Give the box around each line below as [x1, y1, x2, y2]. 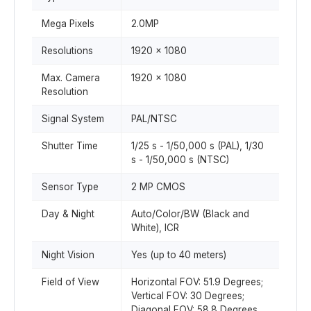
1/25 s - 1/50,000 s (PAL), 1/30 [131, 140, 264, 151]
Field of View [42, 276, 99, 287]
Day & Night [42, 208, 94, 219]
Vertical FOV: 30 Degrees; [131, 290, 244, 301]
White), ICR [131, 222, 179, 233]
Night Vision [42, 249, 94, 260]
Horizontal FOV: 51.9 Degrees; [131, 276, 263, 287]
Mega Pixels [42, 18, 94, 29]
